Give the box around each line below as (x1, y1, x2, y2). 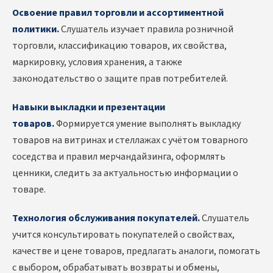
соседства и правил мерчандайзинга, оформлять (12, 150, 225, 164)
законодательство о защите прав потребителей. (12, 72, 228, 86)
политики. (12, 23, 59, 37)
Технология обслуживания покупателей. (12, 211, 200, 225)
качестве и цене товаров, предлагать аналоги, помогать (12, 244, 260, 258)
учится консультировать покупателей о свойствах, (12, 228, 235, 242)
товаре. (12, 183, 46, 197)
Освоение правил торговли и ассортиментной (12, 6, 224, 20)
